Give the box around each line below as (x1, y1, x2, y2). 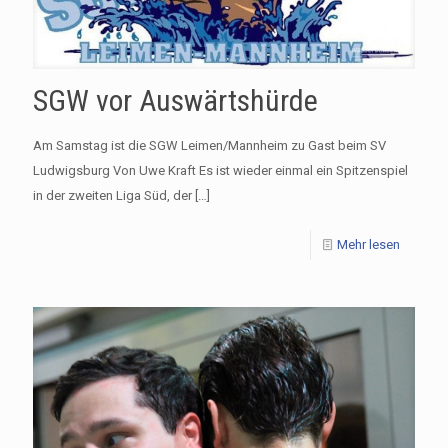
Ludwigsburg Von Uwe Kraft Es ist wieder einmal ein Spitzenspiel (33, 162, 408, 178)
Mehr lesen (337, 236, 400, 252)
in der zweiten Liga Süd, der (33, 187, 192, 203)
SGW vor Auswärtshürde (33, 82, 318, 118)
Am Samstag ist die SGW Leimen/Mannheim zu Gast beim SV (33, 137, 386, 153)
